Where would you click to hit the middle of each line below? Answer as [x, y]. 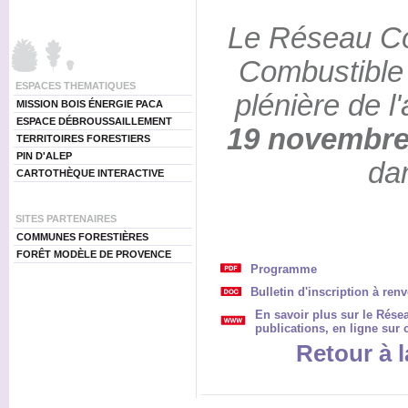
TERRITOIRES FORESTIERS [83, 138]
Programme [283, 269]
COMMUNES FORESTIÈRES [82, 237]
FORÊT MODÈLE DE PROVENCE [93, 254]
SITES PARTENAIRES [66, 219]
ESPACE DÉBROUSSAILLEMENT [94, 121]
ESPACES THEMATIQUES [75, 86]
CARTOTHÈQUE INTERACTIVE [90, 173]
